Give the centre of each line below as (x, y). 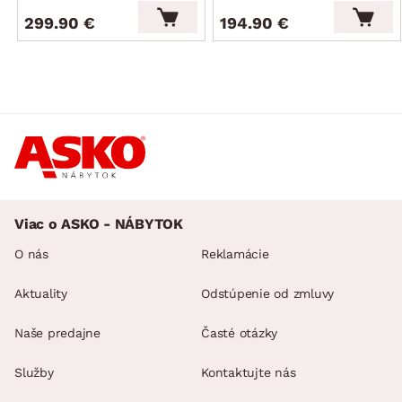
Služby (34, 372)
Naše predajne (57, 332)
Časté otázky (239, 332)
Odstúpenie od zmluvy (267, 293)
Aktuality (41, 293)
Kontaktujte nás (249, 372)
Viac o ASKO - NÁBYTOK (99, 223)
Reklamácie (235, 253)
